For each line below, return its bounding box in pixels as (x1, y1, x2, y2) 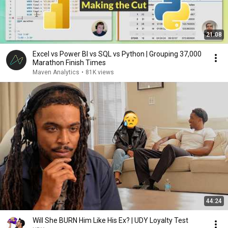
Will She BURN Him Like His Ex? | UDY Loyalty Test (33, 216, 188, 224)
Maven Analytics (33, 69, 79, 76)
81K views (85, 69, 114, 76)
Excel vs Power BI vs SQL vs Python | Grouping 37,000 (33, 50, 202, 58)
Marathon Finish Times (33, 59, 106, 67)
